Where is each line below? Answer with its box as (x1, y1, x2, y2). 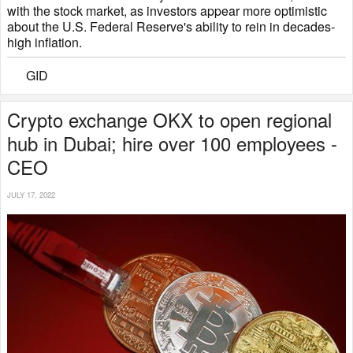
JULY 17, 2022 (7, 189, 55, 201)
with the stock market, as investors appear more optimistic (7, 2, 327, 20)
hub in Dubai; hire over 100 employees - (7, 129, 337, 158)
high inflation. (7, 33, 82, 52)
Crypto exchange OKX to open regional (7, 106, 332, 134)
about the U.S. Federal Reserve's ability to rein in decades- (7, 17, 335, 36)
